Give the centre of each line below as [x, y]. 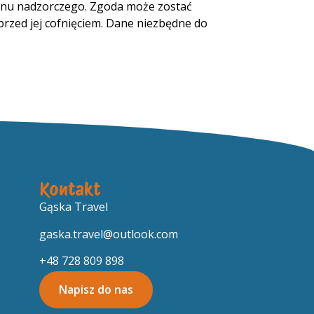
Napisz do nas [96, 289]
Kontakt [70, 190]
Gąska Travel [74, 207]
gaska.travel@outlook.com [109, 234]
